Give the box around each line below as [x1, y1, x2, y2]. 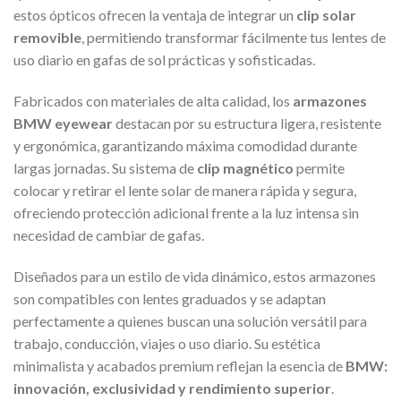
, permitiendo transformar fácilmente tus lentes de [81, 29, 386, 47]
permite [294, 159, 345, 177]
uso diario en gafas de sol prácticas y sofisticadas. [13, 51, 315, 69]
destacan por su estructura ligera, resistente [113, 115, 381, 132]
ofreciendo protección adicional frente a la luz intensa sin [13, 204, 359, 222]
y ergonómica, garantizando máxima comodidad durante [13, 137, 357, 155]
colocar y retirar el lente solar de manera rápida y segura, [13, 182, 356, 200]
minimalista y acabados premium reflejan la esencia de [13, 356, 346, 374]
